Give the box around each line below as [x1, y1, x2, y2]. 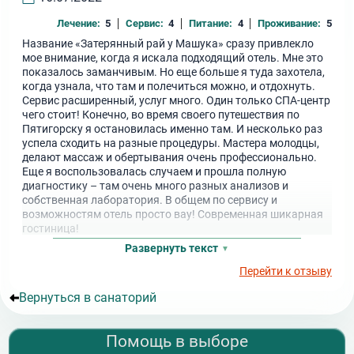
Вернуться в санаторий [19, 289, 157, 305]
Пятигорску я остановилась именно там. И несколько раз [22, 122, 323, 136]
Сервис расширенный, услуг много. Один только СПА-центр [22, 94, 331, 107]
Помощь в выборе [106, 331, 248, 351]
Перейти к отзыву [239, 264, 332, 278]
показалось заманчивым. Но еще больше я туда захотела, [22, 66, 326, 79]
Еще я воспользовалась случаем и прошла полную [22, 165, 287, 179]
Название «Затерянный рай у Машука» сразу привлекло [22, 37, 314, 51]
